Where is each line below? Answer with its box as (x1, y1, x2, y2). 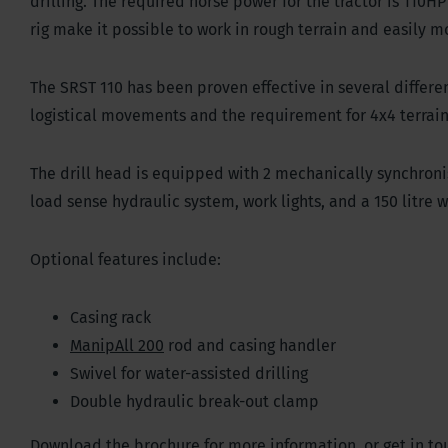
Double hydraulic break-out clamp (70, 391, 327, 411)
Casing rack (70, 307, 159, 327)
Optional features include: (30, 249, 229, 269)
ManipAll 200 (70, 335, 164, 355)
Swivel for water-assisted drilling (70, 363, 312, 383)
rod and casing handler (164, 335, 344, 355)
